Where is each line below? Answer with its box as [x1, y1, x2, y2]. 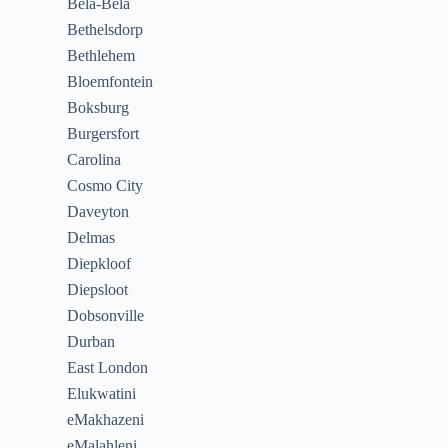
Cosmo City [67, 177, 144, 194]
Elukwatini [67, 385, 137, 402]
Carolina [67, 151, 122, 168]
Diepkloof [67, 255, 132, 272]
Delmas [67, 229, 116, 246]
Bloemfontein [67, 73, 154, 90]
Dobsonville [67, 307, 145, 324]
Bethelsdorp [67, 21, 144, 38]
